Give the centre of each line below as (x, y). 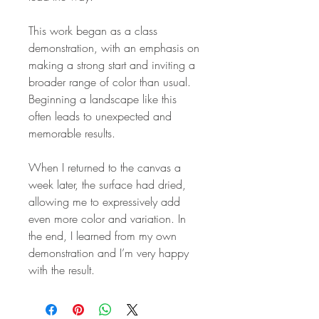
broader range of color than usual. (110, 82)
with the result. (62, 270)
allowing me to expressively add (104, 201)
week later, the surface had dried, (107, 184)
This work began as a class (93, 30)
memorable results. (72, 133)
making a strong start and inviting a (112, 64)
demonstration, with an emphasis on (114, 47)
